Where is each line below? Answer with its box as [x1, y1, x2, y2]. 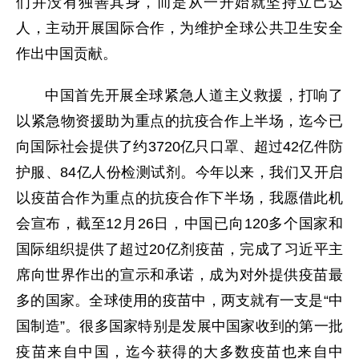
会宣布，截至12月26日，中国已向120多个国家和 [16, 216, 343, 232]
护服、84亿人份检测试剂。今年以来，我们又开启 [16, 164, 343, 181]
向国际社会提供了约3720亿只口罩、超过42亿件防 [16, 139, 343, 155]
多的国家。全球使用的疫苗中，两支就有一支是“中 [16, 292, 343, 309]
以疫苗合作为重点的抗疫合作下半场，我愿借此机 [16, 190, 343, 207]
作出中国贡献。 [16, 46, 117, 63]
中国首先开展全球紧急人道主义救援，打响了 [45, 87, 343, 104]
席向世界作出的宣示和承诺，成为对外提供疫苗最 [16, 267, 343, 284]
